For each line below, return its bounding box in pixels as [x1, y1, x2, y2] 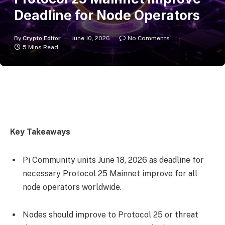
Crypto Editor [23, 35, 61, 42]
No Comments [128, 35, 170, 42]
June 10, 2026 [71, 35, 110, 42]
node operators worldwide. [23, 182, 124, 192]
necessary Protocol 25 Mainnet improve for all [23, 168, 197, 178]
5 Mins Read [23, 44, 58, 51]
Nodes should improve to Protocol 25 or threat [23, 210, 198, 220]
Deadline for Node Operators [14, 8, 200, 23]
